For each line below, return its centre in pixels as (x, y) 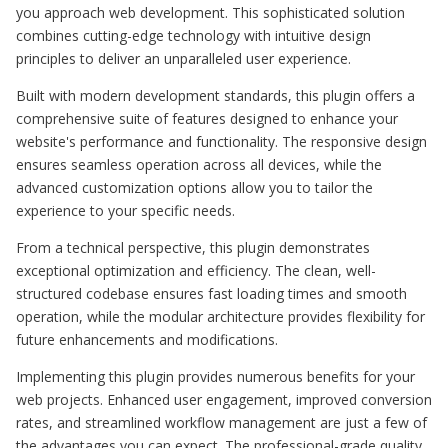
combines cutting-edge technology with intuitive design (193, 35)
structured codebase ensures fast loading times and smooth (211, 293)
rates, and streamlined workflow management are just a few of (221, 422)
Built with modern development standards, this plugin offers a (215, 95)
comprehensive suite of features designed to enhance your (207, 118)
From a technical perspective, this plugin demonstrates (193, 247)
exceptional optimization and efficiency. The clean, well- (196, 270)
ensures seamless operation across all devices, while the (199, 164)
